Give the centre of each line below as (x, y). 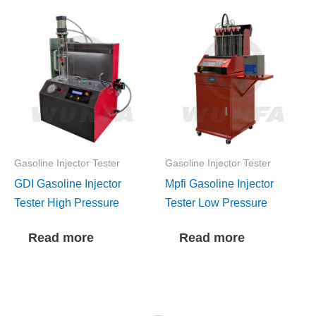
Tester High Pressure (67, 202)
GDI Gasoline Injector (68, 183)
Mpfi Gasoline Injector (219, 183)
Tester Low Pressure (216, 202)
